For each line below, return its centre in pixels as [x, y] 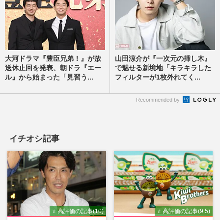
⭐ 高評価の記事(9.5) [184, 211]
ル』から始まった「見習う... [49, 77]
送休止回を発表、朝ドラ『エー [53, 68]
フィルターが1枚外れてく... [158, 77]
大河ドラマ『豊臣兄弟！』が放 [53, 59]
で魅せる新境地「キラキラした [163, 68]
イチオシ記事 [34, 139]
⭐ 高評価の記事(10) [78, 211]
